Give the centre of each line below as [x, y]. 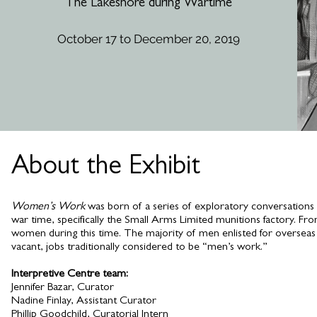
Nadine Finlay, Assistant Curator [84, 301]
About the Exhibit [106, 168]
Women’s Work [48, 207]
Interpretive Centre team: [70, 275]
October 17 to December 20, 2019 [149, 39]
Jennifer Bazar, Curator [63, 288]
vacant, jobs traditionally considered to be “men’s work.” [141, 248]
